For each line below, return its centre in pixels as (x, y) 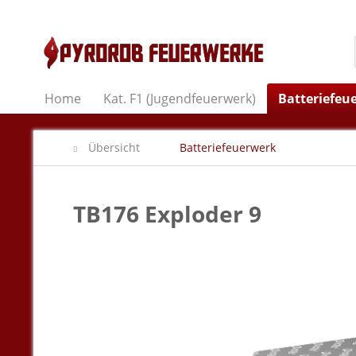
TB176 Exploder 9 (167, 214)
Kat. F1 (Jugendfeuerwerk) (180, 99)
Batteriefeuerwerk (228, 147)
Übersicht (114, 147)
